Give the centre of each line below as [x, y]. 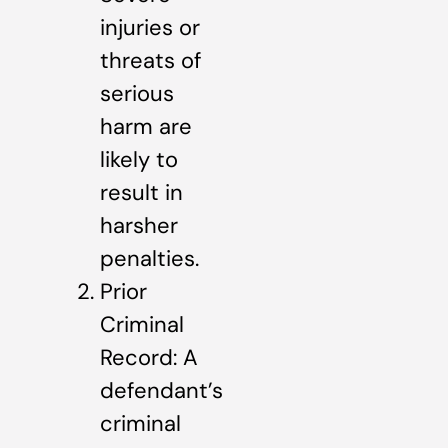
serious [137, 94]
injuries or [150, 28]
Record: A [149, 358]
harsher [139, 226]
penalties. [149, 259]
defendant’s [161, 391]
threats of [150, 61]
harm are [146, 127]
